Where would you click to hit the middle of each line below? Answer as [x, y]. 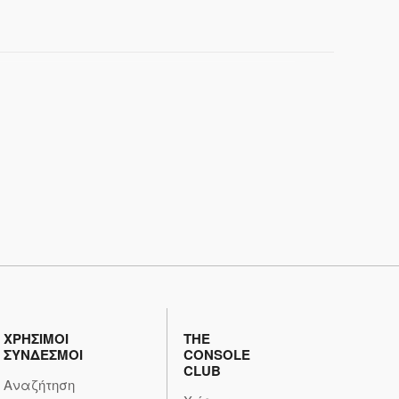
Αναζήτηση [39, 384]
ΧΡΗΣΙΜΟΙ [36, 338]
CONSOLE [217, 354]
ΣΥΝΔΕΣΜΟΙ [43, 354]
